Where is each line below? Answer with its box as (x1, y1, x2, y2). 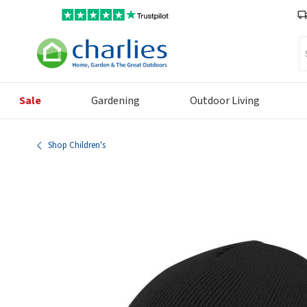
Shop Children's (48, 139, 106, 152)
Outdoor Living (189, 93, 260, 109)
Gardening (90, 93, 140, 109)
